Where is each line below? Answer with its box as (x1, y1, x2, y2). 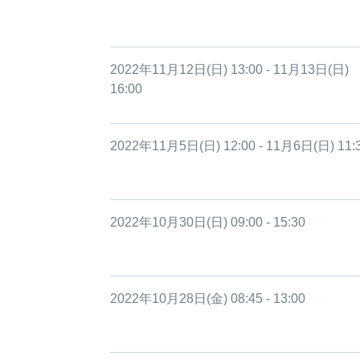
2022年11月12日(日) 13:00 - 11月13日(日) (110, 63, 349, 76)
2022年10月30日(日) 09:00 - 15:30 (110, 215, 305, 229)
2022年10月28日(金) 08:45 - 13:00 (110, 292, 305, 305)
